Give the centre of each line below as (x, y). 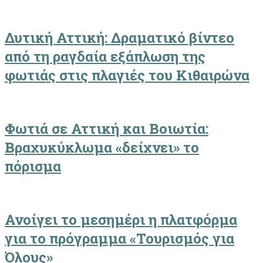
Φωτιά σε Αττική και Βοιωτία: (107, 129)
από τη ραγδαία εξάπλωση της (105, 57)
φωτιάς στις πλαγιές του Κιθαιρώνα (127, 75)
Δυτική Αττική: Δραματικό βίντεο (119, 38)
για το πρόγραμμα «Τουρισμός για (119, 238)
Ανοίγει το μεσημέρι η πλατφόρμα (121, 220)
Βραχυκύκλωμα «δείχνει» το (102, 148)
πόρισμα (33, 166)
